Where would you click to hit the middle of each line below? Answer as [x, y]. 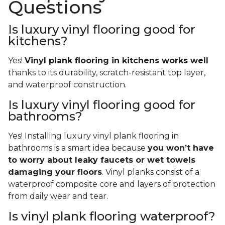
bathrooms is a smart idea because [78, 148]
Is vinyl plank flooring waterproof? [112, 216]
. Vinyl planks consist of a [151, 172]
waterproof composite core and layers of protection [112, 184]
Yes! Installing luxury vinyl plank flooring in [93, 136]
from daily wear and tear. [59, 196]
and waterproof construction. [68, 85]
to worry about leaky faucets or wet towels [102, 160]
